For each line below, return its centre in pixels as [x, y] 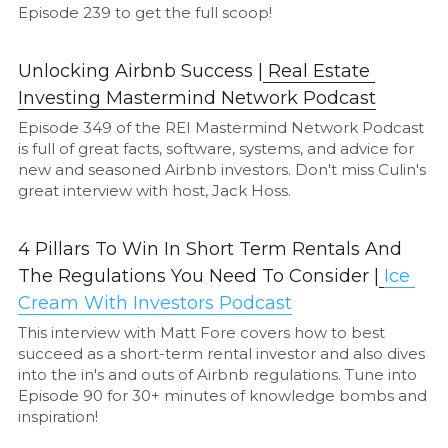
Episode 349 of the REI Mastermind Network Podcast [221, 127]
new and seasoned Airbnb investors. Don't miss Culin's [222, 169]
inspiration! [58, 416]
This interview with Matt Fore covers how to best [202, 332]
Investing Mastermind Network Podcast [197, 97]
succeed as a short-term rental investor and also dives [222, 353]
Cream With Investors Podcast [155, 302]
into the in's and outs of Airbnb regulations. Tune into [218, 374]
